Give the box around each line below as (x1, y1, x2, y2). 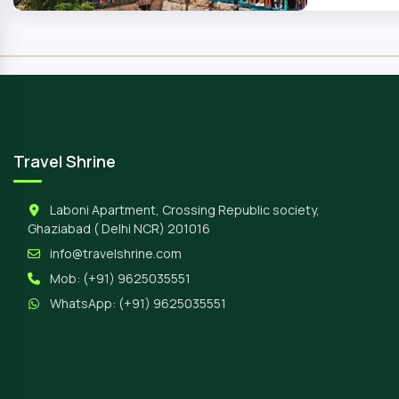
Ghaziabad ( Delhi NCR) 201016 (28, 220, 210, 237)
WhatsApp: (47, 295, 118, 312)
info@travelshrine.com (50, 245, 182, 262)
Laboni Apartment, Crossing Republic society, (47, 201, 320, 218)
